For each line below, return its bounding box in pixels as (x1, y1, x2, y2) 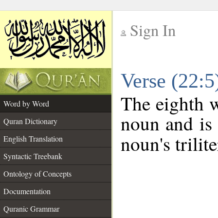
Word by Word (3, 98, 49, 109)
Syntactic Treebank (3, 151, 62, 161)
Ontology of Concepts (3, 168, 72, 179)
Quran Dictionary (3, 116, 57, 126)
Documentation (3, 186, 51, 196)
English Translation (3, 133, 63, 144)
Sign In (130, 19, 176, 40)
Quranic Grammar (3, 203, 59, 214)
